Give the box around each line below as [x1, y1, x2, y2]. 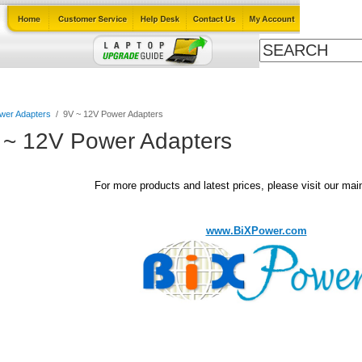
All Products [281, 76, 343, 88]
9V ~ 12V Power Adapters [63, 109, 163, 119]
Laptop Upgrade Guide [52, 76, 165, 88]
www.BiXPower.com [205, 225, 307, 237]
